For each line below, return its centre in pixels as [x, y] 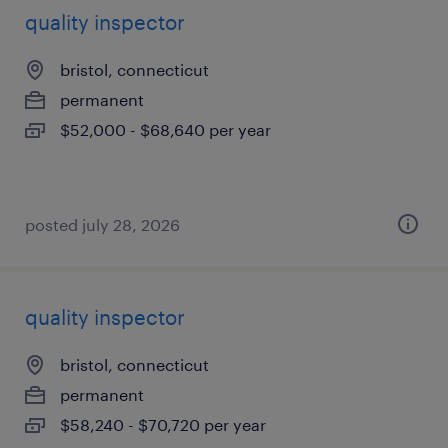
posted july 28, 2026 [102, 224]
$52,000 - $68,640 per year [165, 129]
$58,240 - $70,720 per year [163, 424]
